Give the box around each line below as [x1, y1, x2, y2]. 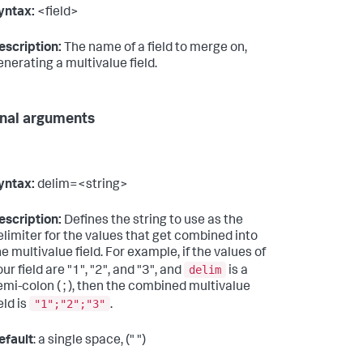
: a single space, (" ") [33, 334, 146, 348]
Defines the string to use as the [62, 215, 243, 228]
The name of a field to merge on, [62, 42, 247, 56]
